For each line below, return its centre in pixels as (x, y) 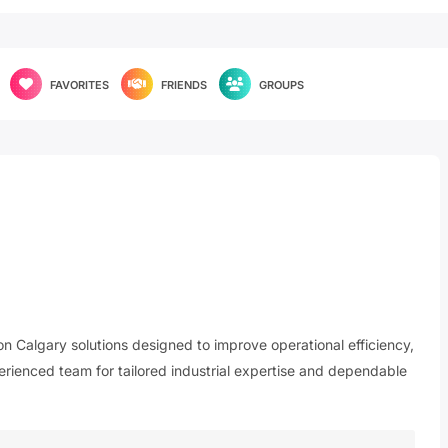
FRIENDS (184, 85)
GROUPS (281, 85)
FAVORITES (79, 85)
